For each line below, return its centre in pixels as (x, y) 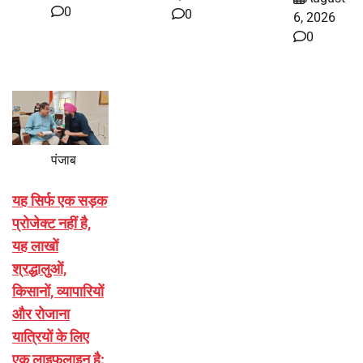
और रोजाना (41, 314)
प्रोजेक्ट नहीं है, (51, 224)
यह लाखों (35, 246)
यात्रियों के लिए (51, 337)
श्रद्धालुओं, (39, 269)
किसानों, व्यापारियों (58, 292)
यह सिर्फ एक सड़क (60, 201)
